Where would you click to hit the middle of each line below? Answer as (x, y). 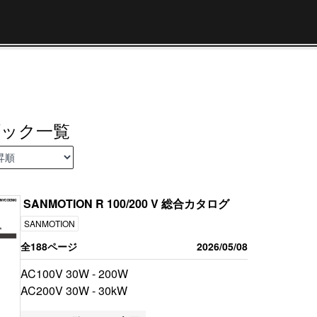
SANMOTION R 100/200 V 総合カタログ (126, 203)
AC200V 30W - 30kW (74, 290)
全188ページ (48, 246)
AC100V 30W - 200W (74, 273)
